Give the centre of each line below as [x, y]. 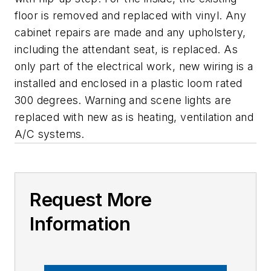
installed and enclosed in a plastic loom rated [129, 83]
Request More [91, 200]
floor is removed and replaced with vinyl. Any [130, 16]
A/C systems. [50, 134]
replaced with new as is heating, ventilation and [134, 117]
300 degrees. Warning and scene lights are [123, 100]
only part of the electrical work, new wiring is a [134, 67]
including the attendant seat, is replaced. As [126, 50]
